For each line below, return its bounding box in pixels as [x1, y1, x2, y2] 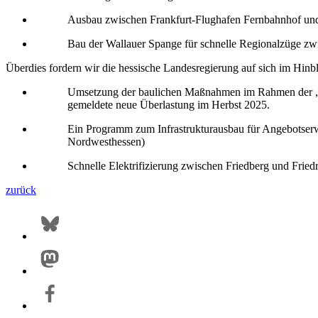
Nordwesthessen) [67, 136, 146, 148]
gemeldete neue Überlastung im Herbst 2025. [67, 99, 270, 111]
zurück [6, 184, 36, 197]
